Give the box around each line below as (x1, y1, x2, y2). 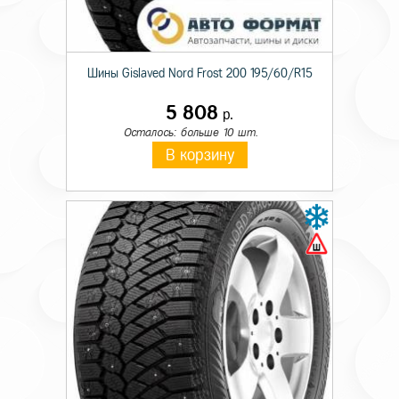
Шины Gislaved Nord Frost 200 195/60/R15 (87, 67, 312, 80)
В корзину (165, 147, 234, 163)
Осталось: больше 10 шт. (123, 126, 258, 138)
